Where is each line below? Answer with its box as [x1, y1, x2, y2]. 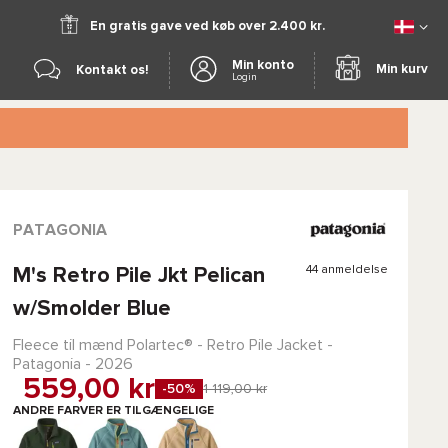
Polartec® [126, 337, 193, 353]
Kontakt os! [76, 63, 149, 77]
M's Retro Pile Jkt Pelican [12, 265, 265, 287]
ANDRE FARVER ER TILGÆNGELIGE [12, 405, 214, 417]
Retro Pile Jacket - [206, 337, 333, 353]
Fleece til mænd [12, 337, 127, 353]
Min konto [232, 58, 294, 72]
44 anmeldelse [306, 264, 388, 276]
